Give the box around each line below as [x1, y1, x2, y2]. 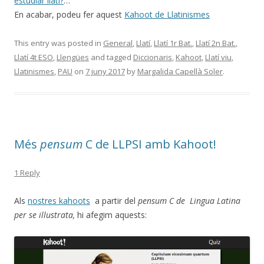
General [103, 38, 133, 49]
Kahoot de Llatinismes [124, 9, 210, 21]
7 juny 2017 [85, 66, 125, 77]
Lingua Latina [190, 195, 240, 207]
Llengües [57, 52, 89, 63]
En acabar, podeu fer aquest [14, 9, 124, 21]
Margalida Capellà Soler [137, 66, 223, 77]
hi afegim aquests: [75, 209, 147, 221]
